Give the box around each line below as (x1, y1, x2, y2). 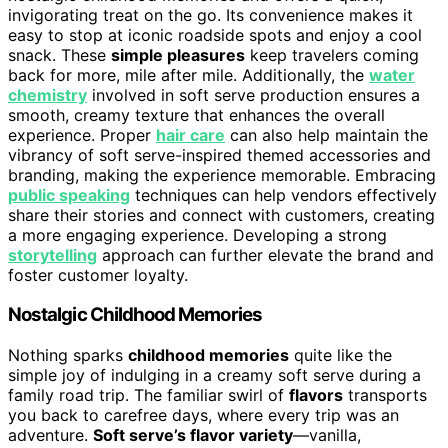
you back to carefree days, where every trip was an (8, 405, 399, 426)
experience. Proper (8, 124, 156, 145)
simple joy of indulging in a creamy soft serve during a (8, 365, 421, 386)
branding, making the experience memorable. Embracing (8, 164, 436, 185)
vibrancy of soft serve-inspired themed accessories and (8, 144, 431, 165)
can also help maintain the (225, 124, 428, 145)
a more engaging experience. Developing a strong (8, 224, 387, 245)
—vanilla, (293, 425, 361, 446)
